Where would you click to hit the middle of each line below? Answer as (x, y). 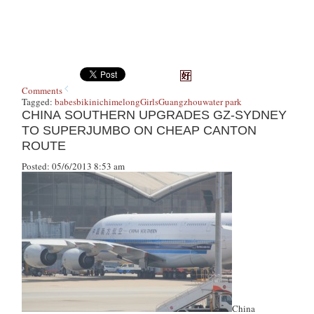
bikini (88, 102)
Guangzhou (181, 102)
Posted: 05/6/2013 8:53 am (74, 166)
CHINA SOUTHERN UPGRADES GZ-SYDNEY (155, 115)
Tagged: (39, 102)
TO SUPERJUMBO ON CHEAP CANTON (139, 130)
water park (223, 102)
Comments (42, 90)
